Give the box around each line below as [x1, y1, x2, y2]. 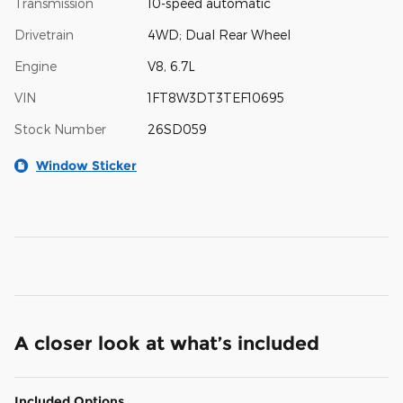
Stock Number [14, 121, 106, 138]
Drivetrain [14, 27, 74, 43]
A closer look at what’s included [14, 332, 319, 355]
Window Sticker [36, 157, 137, 175]
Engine [14, 58, 57, 75]
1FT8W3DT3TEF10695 [147, 90, 284, 106]
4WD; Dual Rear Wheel [147, 27, 291, 43]
